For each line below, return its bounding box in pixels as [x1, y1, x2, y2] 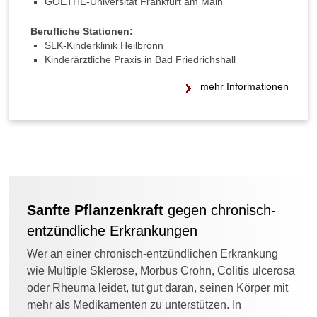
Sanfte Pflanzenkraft [27, 202, 163, 219]
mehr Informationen [200, 81, 289, 93]
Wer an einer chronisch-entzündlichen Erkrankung [27, 248, 278, 260]
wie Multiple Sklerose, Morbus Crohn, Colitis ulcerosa [27, 265, 295, 277]
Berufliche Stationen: [30, 25, 133, 38]
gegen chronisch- [163, 202, 276, 219]
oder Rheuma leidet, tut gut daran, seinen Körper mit [27, 282, 288, 294]
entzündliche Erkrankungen [27, 223, 197, 239]
